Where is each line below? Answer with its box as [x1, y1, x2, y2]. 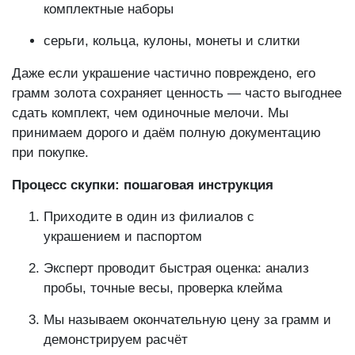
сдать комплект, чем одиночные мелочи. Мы [12, 105, 288, 120]
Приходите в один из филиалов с [44, 208, 254, 224]
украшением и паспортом [44, 228, 202, 244]
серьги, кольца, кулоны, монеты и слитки [44, 32, 300, 48]
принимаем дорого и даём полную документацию [12, 124, 321, 140]
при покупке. [12, 144, 89, 160]
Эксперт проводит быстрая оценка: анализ [44, 260, 309, 276]
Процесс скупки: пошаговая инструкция [12, 177, 273, 193]
